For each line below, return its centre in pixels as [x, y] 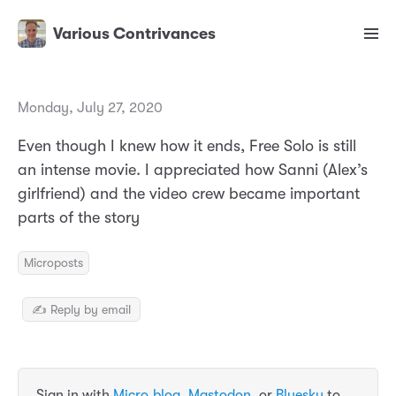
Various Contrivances [134, 34]
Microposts [53, 263]
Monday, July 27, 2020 [90, 108]
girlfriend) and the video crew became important [189, 194]
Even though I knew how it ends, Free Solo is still [187, 146]
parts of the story [79, 218]
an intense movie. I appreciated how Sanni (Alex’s [193, 170]
